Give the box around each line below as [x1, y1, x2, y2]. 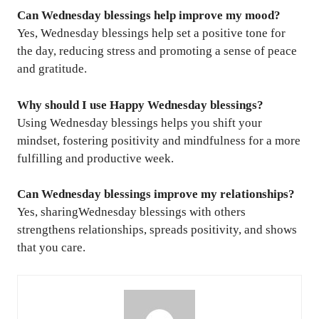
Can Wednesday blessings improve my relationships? [17, 187, 295, 202]
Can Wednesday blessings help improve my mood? [17, 9, 281, 23]
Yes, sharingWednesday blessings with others [17, 205, 246, 219]
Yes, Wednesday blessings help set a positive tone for [17, 26, 286, 41]
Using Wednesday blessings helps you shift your [17, 115, 262, 130]
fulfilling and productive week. [17, 151, 174, 165]
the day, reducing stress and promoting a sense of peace [17, 44, 297, 58]
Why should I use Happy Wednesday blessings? [17, 98, 263, 112]
